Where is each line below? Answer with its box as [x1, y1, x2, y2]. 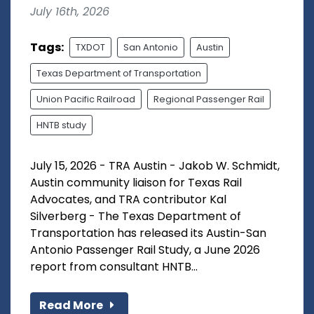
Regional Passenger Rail [153, 93, 264, 106]
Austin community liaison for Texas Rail [30, 175, 242, 191]
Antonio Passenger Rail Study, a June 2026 [30, 242, 260, 259]
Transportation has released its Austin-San [30, 225, 266, 242]
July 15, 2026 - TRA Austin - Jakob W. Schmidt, [30, 158, 280, 175]
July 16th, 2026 [30, 4, 109, 20]
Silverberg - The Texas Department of [30, 208, 241, 225]
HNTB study [36, 119, 86, 132]
